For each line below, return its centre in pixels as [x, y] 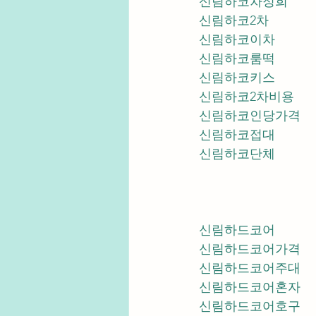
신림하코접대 [237, 135]
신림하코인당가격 [250, 116]
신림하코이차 [237, 39]
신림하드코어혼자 [250, 287]
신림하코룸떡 [237, 59]
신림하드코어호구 [250, 306]
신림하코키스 [237, 78]
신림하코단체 [237, 154]
